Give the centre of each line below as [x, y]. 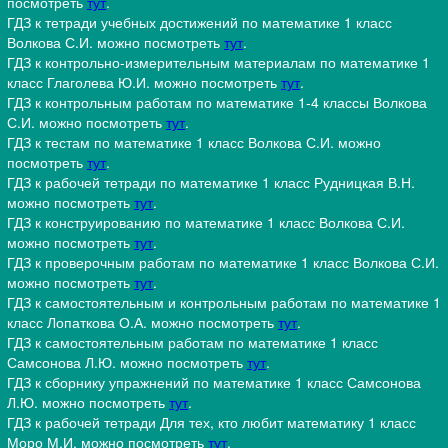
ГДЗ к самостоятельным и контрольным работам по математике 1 [224, 302]
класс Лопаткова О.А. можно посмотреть [142, 322]
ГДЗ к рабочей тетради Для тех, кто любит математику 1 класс [211, 422]
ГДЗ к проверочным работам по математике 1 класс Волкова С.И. [223, 262]
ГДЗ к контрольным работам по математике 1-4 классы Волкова [217, 102]
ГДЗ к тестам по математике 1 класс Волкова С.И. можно [194, 142]
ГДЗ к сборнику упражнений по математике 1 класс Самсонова [214, 382]
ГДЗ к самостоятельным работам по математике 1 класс [192, 342]
